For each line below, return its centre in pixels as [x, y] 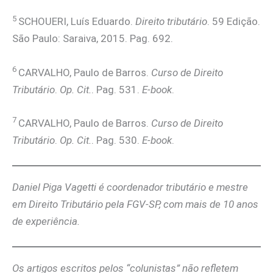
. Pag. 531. [117, 89]
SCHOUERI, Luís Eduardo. [77, 22]
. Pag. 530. [117, 140]
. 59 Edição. [234, 22]
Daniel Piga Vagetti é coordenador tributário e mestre [130, 187]
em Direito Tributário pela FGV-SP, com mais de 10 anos [135, 204]
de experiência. [46, 221]
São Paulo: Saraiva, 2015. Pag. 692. [93, 39]
